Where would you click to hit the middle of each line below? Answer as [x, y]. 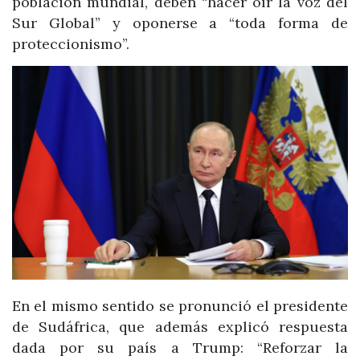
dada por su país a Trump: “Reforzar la [180, 348]
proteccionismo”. [71, 44]
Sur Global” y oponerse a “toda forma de [180, 23]
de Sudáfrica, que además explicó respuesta [180, 327]
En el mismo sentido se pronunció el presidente [180, 306]
